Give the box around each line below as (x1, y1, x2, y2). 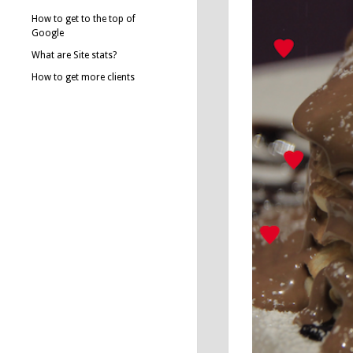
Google (32, 28, 64, 39)
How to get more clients (32, 72, 135, 83)
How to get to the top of (32, 13, 136, 24)
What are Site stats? (32, 50, 117, 61)
